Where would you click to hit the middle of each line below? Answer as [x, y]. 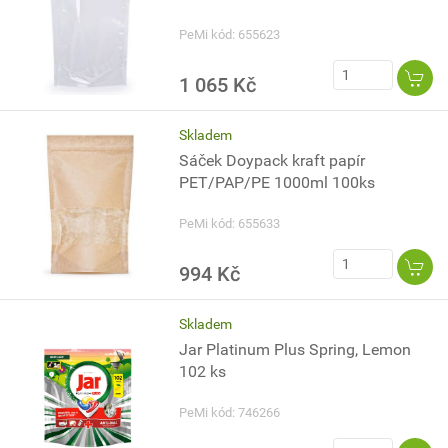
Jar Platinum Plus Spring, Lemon [295, 349]
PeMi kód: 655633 [230, 223]
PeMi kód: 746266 [230, 412]
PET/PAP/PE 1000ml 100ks [277, 182]
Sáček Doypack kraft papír [272, 160]
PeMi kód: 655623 [230, 34]
